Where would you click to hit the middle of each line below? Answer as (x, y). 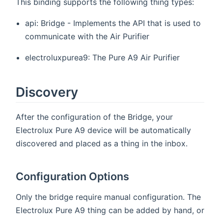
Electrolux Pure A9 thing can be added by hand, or (110, 210)
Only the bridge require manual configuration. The (108, 197)
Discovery (47, 92)
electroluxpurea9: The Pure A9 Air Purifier (103, 57)
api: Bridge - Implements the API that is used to (113, 23)
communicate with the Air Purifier (87, 36)
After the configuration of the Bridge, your (94, 117)
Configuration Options (73, 177)
